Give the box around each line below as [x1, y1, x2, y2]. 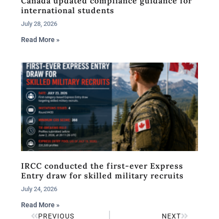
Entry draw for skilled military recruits [21, 170, 184, 180]
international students [21, 5, 114, 15]
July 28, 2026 [21, 20, 57, 27]
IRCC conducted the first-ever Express [21, 160, 183, 171]
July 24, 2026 [21, 185, 57, 193]
